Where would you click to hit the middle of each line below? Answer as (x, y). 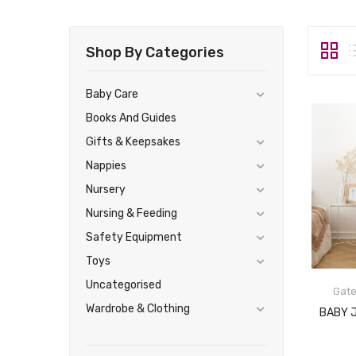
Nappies (106, 166)
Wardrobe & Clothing (138, 309)
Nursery (106, 190)
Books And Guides (131, 118)
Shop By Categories (155, 52)
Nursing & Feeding (132, 213)
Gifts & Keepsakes (133, 142)
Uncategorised (124, 285)
